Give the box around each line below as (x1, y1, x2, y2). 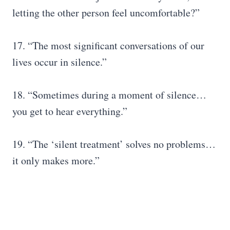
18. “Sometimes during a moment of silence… (12, 88, 206, 102)
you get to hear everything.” (12, 104, 127, 118)
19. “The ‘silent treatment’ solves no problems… (12, 137, 216, 151)
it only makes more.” (12, 154, 100, 167)
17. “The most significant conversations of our (12, 39, 204, 52)
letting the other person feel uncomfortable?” (12, 6, 200, 20)
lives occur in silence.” (12, 55, 107, 69)
